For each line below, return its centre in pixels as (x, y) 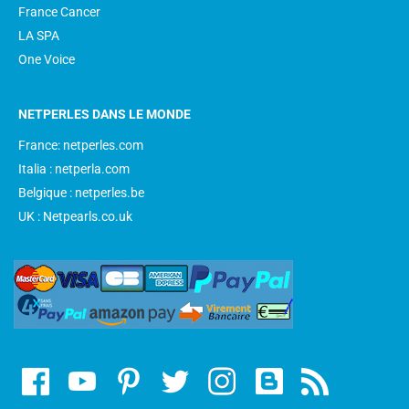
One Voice (47, 59)
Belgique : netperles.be (81, 193)
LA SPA (39, 36)
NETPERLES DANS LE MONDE (105, 114)
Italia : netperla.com (74, 169)
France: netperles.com (81, 145)
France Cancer (59, 12)
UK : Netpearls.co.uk (75, 216)
